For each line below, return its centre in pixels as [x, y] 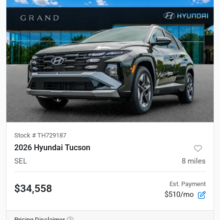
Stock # [26, 135]
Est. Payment [188, 184]
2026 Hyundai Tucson [52, 147]
